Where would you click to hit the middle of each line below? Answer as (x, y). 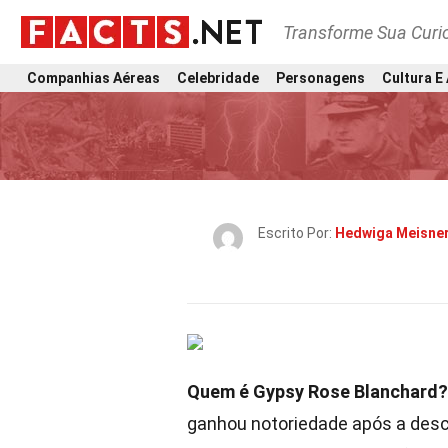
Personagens (320, 77)
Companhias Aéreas (93, 77)
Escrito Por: (296, 233)
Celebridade (218, 77)
